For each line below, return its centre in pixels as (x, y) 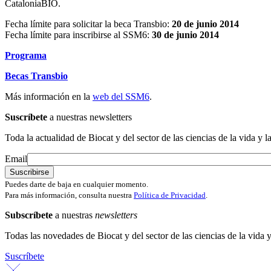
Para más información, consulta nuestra (69, 195)
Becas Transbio (36, 76)
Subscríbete (29, 215)
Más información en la (49, 97)
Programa (26, 56)
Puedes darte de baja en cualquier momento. (77, 184)
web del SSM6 (121, 97)
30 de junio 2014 (185, 35)
